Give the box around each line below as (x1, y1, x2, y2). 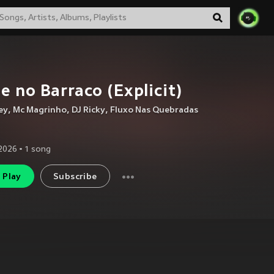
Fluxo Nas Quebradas (110, 106, 198, 115)
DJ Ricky (72, 106, 105, 115)
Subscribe (53, 172, 97, 182)
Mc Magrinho (13, 106, 67, 115)
